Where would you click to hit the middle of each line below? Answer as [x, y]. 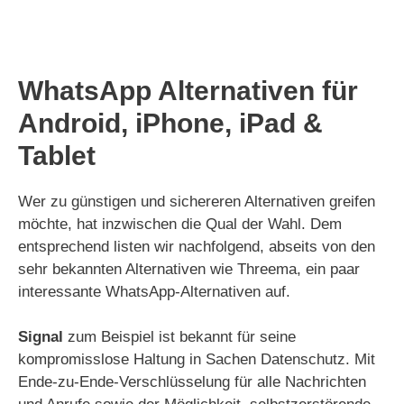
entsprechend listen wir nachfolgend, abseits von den [197, 246]
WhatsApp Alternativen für [188, 90]
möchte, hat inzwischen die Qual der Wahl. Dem [180, 224]
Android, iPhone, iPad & [170, 123]
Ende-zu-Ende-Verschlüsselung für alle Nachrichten [192, 382]
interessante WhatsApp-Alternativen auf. [154, 291]
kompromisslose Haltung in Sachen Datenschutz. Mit [197, 359]
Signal [41, 337]
